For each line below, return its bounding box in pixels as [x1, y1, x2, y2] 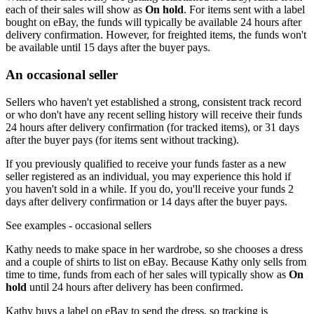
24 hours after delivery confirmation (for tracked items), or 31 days [6, 121, 299, 133]
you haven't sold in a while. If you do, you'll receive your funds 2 [6, 182, 294, 195]
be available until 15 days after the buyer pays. [6, 41, 210, 54]
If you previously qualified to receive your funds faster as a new [6, 157, 287, 170]
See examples [6, 219, 66, 231]
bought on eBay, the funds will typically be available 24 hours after [6, 16, 301, 29]
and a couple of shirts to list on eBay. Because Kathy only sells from [6, 255, 306, 268]
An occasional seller [6, 67, 118, 83]
